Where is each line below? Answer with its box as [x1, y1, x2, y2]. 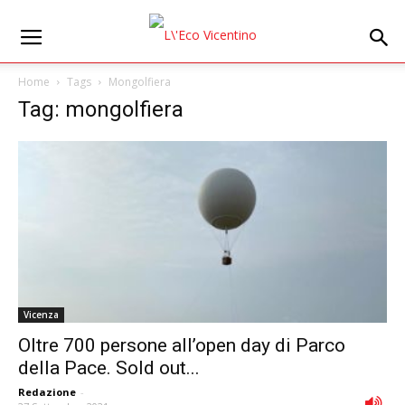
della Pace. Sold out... [18, 357, 200, 380]
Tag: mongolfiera [18, 97, 184, 122]
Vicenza [24, 308, 59, 322]
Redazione [18, 385, 76, 400]
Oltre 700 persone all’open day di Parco [18, 334, 345, 357]
